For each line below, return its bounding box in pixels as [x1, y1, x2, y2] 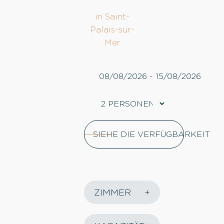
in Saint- [94, 11, 129, 22]
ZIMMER [94, 187, 131, 198]
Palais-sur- [89, 24, 134, 35]
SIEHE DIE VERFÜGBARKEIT [93, 129, 210, 139]
